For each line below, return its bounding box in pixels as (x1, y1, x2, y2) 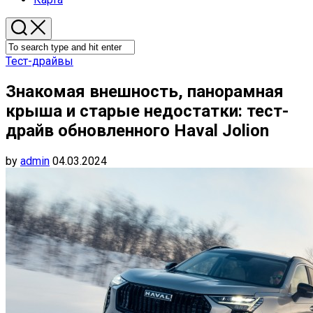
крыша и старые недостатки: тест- (6, 101, 289, 121)
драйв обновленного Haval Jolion (6, 120, 269, 140)
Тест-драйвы (6, 54, 73, 68)
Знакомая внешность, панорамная (6, 81, 284, 101)
